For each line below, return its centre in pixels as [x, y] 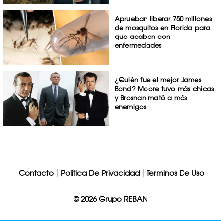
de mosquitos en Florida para [163, 28]
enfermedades [138, 46]
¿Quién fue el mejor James [158, 80]
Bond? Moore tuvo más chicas [164, 89]
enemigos [130, 106]
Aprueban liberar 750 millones [163, 19]
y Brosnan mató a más [151, 97]
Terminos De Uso [175, 173]
